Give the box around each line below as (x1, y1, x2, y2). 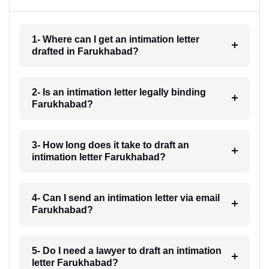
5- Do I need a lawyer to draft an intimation (31, 245, 222, 256)
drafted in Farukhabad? (31, 46, 139, 56)
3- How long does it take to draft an (31, 139, 189, 150)
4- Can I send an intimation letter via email (31, 192, 220, 203)
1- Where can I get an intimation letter (31, 34, 199, 44)
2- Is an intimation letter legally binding (31, 86, 206, 97)
